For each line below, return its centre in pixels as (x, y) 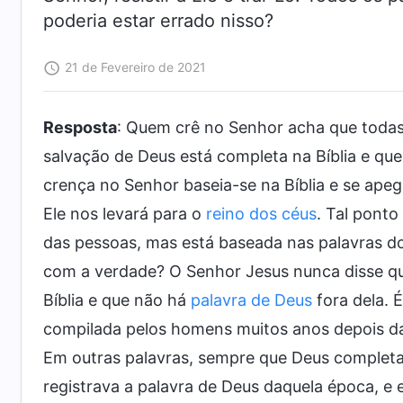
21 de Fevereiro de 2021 (135, 67)
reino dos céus (261, 214)
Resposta (80, 127)
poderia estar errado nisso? (158, 21)
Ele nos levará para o (125, 214)
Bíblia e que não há (117, 300)
